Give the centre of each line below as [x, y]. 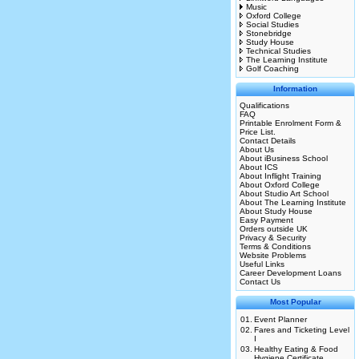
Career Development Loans [290, 273]
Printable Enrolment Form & [290, 123]
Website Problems [273, 255]
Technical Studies [278, 51]
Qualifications [264, 105]
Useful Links [262, 264]
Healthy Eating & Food [296, 349]
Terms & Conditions [275, 246]
